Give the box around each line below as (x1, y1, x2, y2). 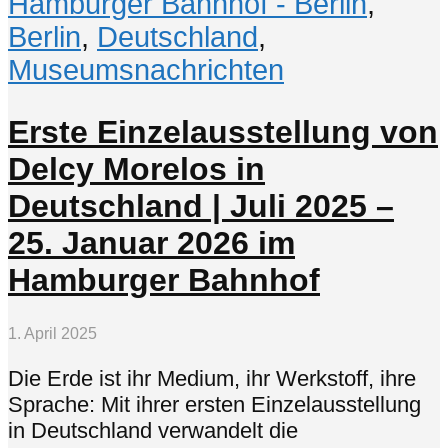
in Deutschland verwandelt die (8, 417, 298, 443)
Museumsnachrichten (8, 54, 284, 87)
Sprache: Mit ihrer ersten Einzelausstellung (8, 391, 421, 417)
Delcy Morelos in (8, 150, 265, 187)
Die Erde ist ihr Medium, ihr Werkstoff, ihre (8, 365, 416, 391)
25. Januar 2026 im (8, 224, 295, 261)
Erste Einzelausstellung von (8, 113, 438, 150)
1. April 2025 (8, 325, 97, 343)
